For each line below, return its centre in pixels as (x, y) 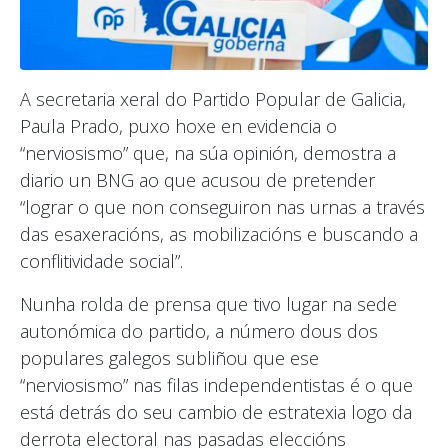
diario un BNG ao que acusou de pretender (197, 179)
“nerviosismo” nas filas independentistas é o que (216, 384)
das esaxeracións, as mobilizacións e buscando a (219, 233)
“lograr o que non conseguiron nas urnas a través (222, 206)
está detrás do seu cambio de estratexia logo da (216, 411)
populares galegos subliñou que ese (169, 357)
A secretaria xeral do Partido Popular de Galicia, (213, 98)
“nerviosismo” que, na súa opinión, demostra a (208, 152)
